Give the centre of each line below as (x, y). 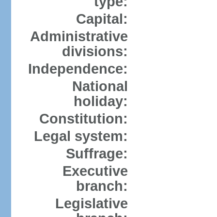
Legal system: (81, 136)
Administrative (79, 36)
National (100, 86)
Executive (95, 171)
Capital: (102, 19)
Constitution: (83, 119)
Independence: (78, 69)
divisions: (95, 51)
